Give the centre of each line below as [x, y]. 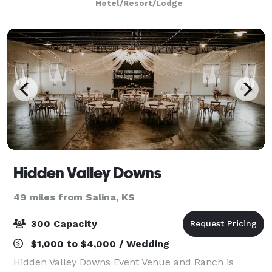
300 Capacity [63, 223]
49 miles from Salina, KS [74, 197]
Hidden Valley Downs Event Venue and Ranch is [124, 262]
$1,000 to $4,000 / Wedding [99, 243]
